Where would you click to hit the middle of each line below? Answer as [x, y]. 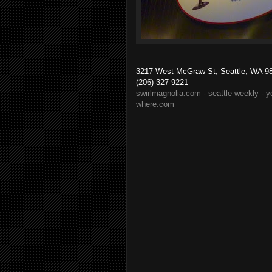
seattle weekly [233, 93]
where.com [155, 104]
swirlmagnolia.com [168, 93]
